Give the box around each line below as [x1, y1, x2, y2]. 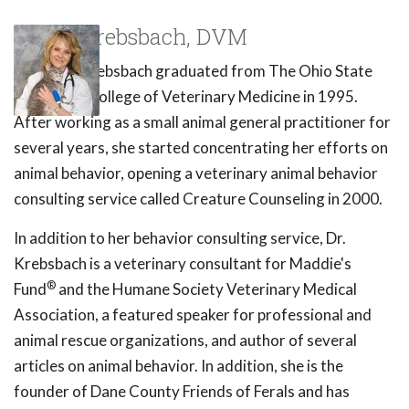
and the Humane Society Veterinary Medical [56, 279, 357, 299]
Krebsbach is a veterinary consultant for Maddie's [14, 254, 351, 273]
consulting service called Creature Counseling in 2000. [14, 189, 383, 208]
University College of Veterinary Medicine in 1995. [14, 87, 358, 106]
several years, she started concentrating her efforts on [14, 138, 388, 157]
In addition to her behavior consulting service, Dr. [14, 228, 346, 247]
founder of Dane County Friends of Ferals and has [14, 382, 350, 401]
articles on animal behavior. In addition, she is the [14, 356, 343, 375]
